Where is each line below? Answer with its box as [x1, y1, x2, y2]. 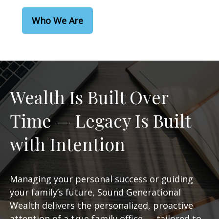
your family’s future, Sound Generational [10, 186, 181, 198]
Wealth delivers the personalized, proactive [10, 199, 193, 211]
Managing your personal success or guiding [10, 173, 193, 185]
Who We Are [32, 15, 83, 26]
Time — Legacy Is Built [10, 109, 191, 132]
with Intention [10, 132, 125, 155]
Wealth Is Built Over [10, 85, 168, 109]
